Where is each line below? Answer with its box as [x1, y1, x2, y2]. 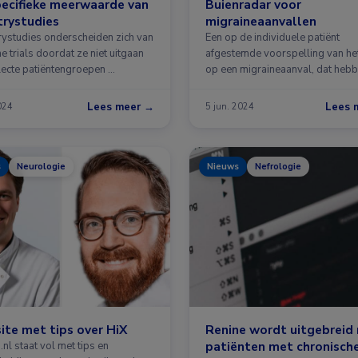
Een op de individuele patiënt [205, 30, 340, 45]
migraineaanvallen [205, 12, 316, 30]
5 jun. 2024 [205, 101, 254, 113]
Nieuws [207, 160, 239, 173]
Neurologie [17, 160, 66, 173]
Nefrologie [255, 160, 301, 173]
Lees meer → [87, 99, 154, 114]
